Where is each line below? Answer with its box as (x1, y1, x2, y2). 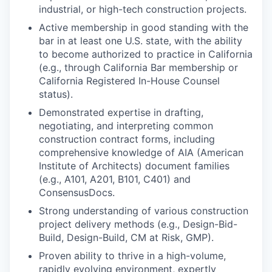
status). (39, 88, 73, 100)
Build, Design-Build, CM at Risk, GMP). (39, 231, 214, 243)
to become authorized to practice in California (39, 48, 253, 60)
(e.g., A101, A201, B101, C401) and (39, 173, 191, 185)
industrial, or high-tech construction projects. (39, 3, 246, 15)
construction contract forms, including (39, 133, 215, 145)
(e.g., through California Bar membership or (39, 61, 238, 73)
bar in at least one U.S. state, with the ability (39, 35, 242, 47)
